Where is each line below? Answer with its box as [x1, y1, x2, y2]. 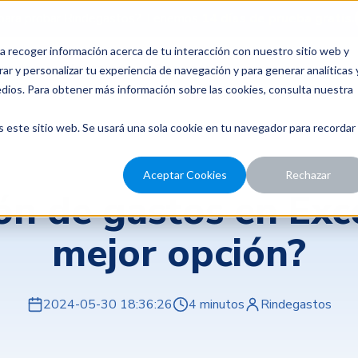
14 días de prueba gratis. [201, 10, 355, 27]
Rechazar [284, 168, 331, 182]
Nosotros [65, 60, 124, 78]
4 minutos [188, 296, 245, 313]
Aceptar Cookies [142, 168, 227, 182]
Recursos [154, 60, 212, 78]
